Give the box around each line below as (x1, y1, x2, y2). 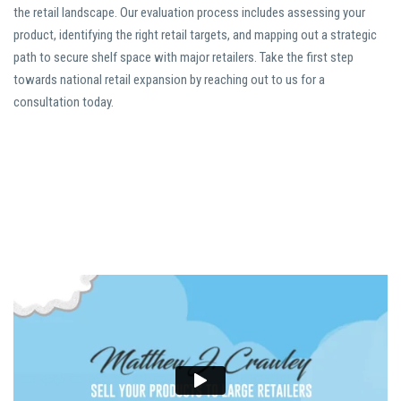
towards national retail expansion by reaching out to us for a (13, 72, 325, 89)
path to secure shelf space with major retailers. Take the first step (13, 49, 354, 66)
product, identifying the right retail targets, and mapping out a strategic (13, 27, 377, 44)
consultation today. (13, 94, 114, 111)
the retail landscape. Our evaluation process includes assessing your (13, 4, 365, 21)
